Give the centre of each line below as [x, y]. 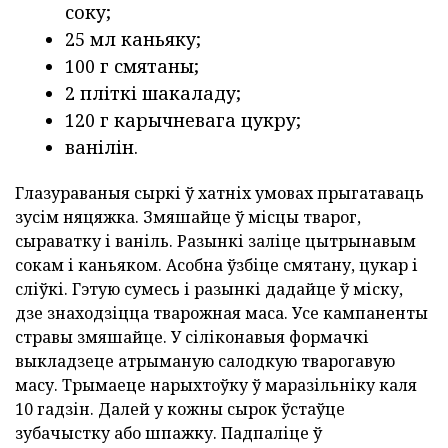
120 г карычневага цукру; [183, 120]
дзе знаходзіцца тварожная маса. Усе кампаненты [221, 313]
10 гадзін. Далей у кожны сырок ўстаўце [180, 409]
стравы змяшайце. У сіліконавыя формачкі [192, 337]
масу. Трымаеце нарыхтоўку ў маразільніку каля [216, 385]
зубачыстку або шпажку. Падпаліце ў [168, 433]
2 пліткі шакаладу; [153, 93]
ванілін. [101, 147]
